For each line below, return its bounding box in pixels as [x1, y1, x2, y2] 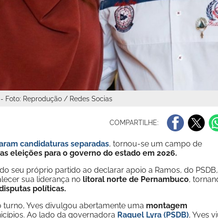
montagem [146, 201, 187, 210]
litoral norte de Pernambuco [83, 175, 189, 184]
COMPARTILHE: [109, 118, 161, 127]
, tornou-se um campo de [109, 139, 202, 148]
